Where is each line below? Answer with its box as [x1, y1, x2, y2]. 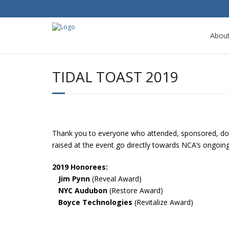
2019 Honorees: [52, 162, 108, 172]
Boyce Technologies [52, 197, 132, 207]
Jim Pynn [52, 174, 90, 184]
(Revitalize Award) [132, 197, 193, 207]
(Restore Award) [107, 186, 163, 195]
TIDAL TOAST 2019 [52, 67, 178, 86]
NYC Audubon [52, 186, 107, 195]
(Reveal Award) [90, 174, 142, 184]
